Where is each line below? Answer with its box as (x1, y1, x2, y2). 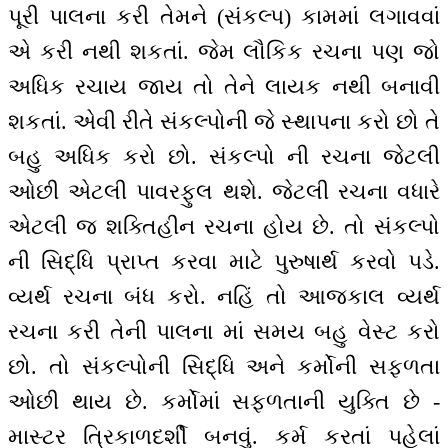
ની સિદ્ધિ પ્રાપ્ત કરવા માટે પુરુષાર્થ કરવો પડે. (8, 249, 440, 275)
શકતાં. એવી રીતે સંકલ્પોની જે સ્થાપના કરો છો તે (8, 109, 440, 135)
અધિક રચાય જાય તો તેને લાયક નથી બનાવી (8, 74, 440, 100)
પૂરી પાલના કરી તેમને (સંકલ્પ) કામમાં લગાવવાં (8, 4, 440, 30)
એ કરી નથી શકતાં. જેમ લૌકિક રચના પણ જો (8, 39, 440, 65)
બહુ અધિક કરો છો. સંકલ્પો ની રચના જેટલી (8, 144, 440, 170)
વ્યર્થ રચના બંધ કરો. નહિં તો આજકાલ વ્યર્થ (8, 284, 440, 310)
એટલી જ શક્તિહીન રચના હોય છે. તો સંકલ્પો (8, 214, 440, 240)
